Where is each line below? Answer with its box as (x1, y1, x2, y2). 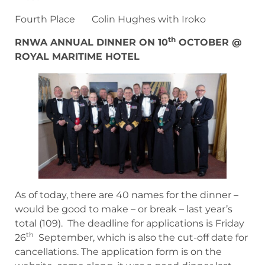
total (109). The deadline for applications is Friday (15, 218, 244, 230)
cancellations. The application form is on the (15, 246, 222, 258)
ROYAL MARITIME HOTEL (15, 50, 140, 62)
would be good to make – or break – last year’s (15, 203, 232, 215)
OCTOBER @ (176, 36, 242, 48)
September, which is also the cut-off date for (34, 232, 248, 244)
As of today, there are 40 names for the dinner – (15, 189, 238, 201)
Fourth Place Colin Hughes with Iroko (15, 14, 206, 25)
